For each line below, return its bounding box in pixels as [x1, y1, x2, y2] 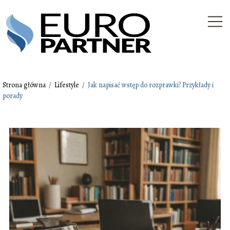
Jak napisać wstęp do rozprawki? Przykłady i [88, 80, 214, 90]
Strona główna [3, 80, 47, 90]
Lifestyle [54, 80, 81, 90]
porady [3, 91, 23, 101]
